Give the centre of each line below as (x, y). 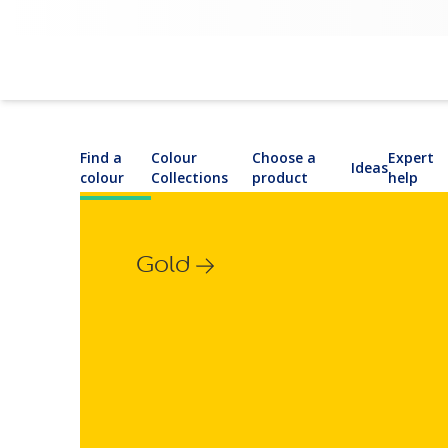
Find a (101, 157)
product (280, 177)
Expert (410, 157)
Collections (190, 177)
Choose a (284, 157)
